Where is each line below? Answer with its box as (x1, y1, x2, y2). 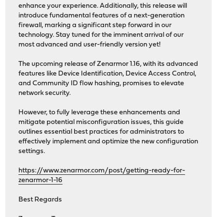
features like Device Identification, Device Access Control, (18, 70, 197, 78)
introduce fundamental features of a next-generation (18, 12, 185, 20)
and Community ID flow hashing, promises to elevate (18, 80, 185, 88)
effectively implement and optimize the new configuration (18, 138, 199, 146)
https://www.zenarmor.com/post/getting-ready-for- (18, 167, 186, 175)
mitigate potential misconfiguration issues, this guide (18, 119, 184, 126)
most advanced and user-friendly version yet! (18, 41, 161, 49)
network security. (18, 90, 71, 97)
